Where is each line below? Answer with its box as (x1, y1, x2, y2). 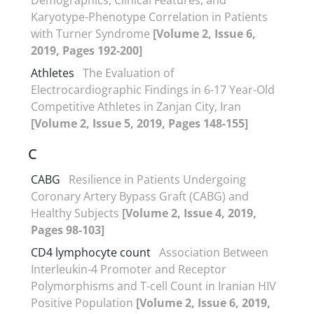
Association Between (159, 244, 268, 260)
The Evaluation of (83, 64, 174, 81)
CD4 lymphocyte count (31, 244, 151, 260)
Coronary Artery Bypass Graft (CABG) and (31, 188, 249, 204)
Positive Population (31, 294, 136, 310)
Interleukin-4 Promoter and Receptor (31, 261, 226, 277)
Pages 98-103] (31, 221, 104, 238)
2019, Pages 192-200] (31, 42, 142, 58)
